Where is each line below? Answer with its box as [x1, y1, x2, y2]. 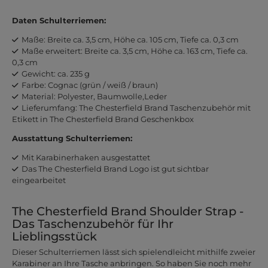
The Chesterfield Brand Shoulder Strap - [11, 203, 243, 218]
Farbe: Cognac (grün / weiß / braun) [21, 80, 158, 90]
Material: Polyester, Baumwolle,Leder [21, 91, 167, 101]
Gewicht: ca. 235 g [21, 68, 90, 78]
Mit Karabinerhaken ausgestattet [21, 152, 150, 162]
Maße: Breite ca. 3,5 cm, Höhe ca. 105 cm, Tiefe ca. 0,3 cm [21, 34, 239, 44]
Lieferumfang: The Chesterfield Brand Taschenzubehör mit [21, 102, 251, 112]
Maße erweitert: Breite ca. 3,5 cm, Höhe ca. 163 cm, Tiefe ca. [21, 45, 248, 56]
